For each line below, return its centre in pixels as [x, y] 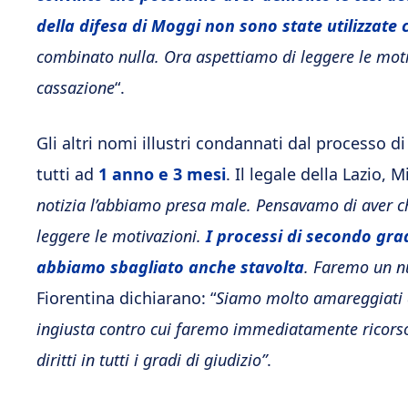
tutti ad [67, 174]
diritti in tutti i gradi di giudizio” [152, 360]
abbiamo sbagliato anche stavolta [170, 267]
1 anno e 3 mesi [162, 174]
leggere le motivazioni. [121, 236]
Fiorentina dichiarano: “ [126, 298]
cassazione [76, 87]
